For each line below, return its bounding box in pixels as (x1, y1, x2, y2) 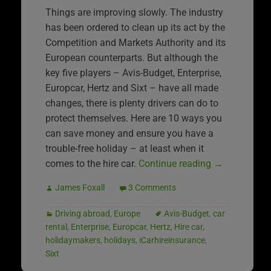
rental (45, 221, 67, 232)
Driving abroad (55, 208, 110, 218)
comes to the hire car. (45, 157, 139, 169)
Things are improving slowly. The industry (45, 6, 223, 18)
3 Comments (128, 182, 176, 192)
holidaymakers (45, 235, 100, 245)
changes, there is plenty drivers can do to (45, 97, 218, 109)
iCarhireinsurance (139, 235, 205, 245)
